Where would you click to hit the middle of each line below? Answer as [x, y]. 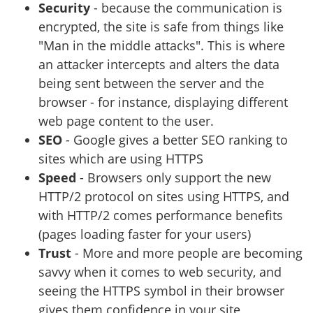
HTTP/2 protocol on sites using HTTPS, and [164, 196]
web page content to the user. [126, 121]
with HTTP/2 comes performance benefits [161, 215]
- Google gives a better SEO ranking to [175, 139]
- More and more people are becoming [187, 253]
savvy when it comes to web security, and [160, 271]
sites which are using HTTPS [121, 158]
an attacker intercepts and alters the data [159, 64]
